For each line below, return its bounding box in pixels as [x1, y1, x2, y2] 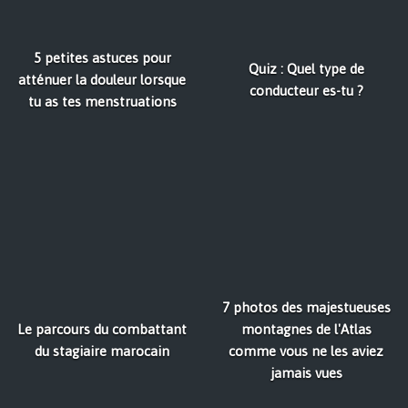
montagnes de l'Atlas [240, 321, 372, 337]
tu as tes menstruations [27, 93, 177, 109]
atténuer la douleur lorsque [18, 71, 186, 87]
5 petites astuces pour [33, 49, 171, 66]
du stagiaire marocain [35, 342, 169, 359]
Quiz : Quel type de [248, 60, 364, 76]
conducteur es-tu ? [249, 82, 363, 98]
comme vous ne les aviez [229, 342, 383, 359]
